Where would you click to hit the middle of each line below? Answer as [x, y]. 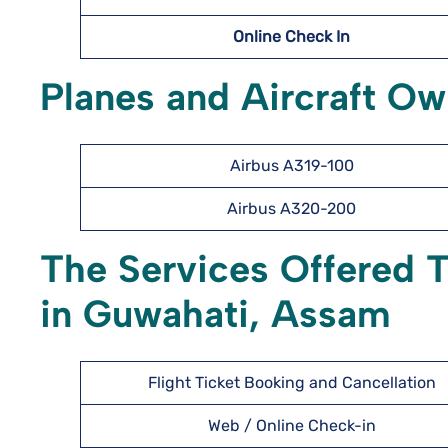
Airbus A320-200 [291, 208]
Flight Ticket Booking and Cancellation [291, 382]
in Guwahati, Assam [215, 314]
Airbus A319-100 [291, 165]
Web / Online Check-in [291, 425]
